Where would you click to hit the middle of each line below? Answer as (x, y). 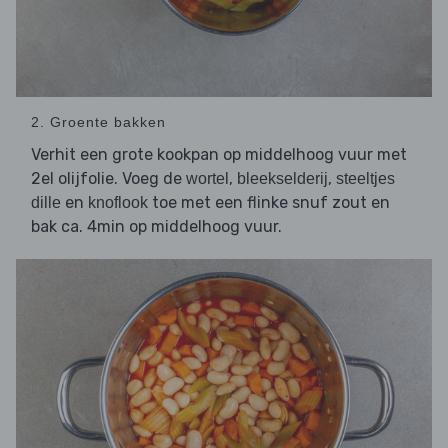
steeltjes (365, 179)
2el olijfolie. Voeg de (108, 179)
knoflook (118, 203)
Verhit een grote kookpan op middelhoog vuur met (219, 155)
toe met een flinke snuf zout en (269, 203)
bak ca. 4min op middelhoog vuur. (156, 227)
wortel (207, 179)
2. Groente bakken (98, 122)
